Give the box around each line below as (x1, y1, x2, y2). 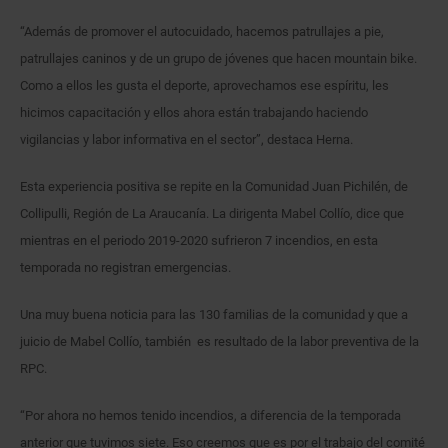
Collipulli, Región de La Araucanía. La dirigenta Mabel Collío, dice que (20, 205, 404, 221)
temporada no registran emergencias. (20, 259, 231, 275)
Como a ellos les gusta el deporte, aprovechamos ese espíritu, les (20, 77, 389, 93)
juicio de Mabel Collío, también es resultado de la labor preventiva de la (20, 333, 419, 349)
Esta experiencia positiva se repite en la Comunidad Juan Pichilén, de (20, 178, 408, 194)
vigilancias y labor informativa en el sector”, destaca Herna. (20, 131, 353, 147)
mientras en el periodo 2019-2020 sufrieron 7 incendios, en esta (20, 232, 378, 248)
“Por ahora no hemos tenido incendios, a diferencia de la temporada (20, 407, 401, 423)
